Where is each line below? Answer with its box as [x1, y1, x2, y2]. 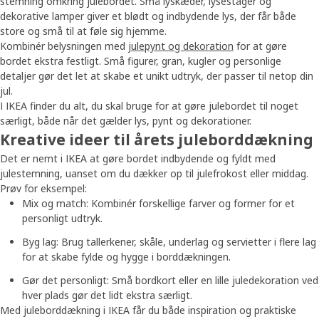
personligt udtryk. [22, 211, 103, 225]
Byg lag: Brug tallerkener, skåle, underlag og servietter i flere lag [22, 234, 316, 249]
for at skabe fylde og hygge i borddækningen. [22, 249, 231, 263]
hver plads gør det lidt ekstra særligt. [22, 288, 192, 302]
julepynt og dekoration [128, 38, 234, 53]
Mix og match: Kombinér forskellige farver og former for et [22, 196, 295, 210]
